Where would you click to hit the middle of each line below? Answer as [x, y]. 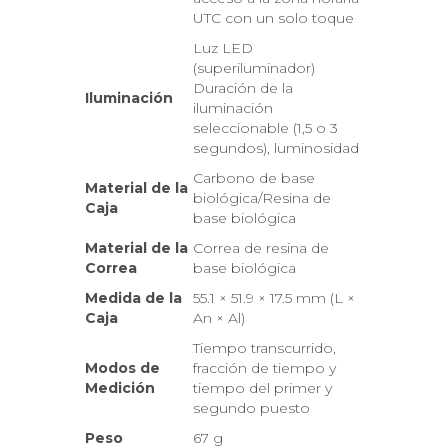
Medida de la [133, 298]
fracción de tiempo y [264, 368]
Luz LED [223, 48]
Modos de [122, 368]
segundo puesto [251, 408]
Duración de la [243, 88]
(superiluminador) [254, 68]
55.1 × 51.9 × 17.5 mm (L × [274, 298]
